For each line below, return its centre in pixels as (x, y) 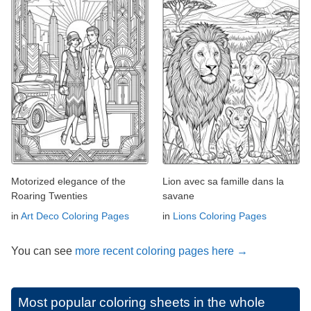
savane (178, 195)
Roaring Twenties (49, 195)
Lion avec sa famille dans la (223, 181)
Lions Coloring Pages (220, 216)
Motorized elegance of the (68, 181)
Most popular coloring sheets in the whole (142, 302)
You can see (43, 251)
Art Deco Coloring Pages (75, 216)
